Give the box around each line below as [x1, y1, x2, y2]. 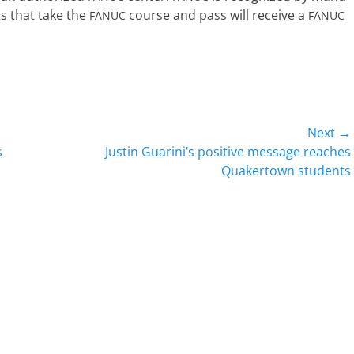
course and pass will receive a [126, 6, 308, 24]
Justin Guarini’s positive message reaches [105, 143, 351, 160]
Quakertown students [221, 162, 351, 179]
